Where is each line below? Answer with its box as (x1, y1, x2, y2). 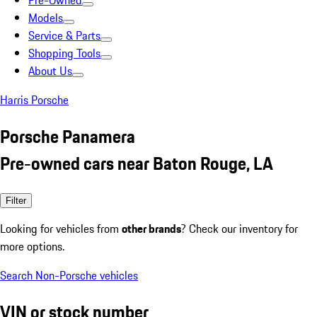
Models (28, 9, 63, 26)
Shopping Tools (28, 45, 100, 62)
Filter (6, 195, 26, 206)
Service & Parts (28, 27, 100, 44)
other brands (122, 219, 181, 237)
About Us (28, 62, 72, 79)
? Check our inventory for (181, 219, 298, 237)
